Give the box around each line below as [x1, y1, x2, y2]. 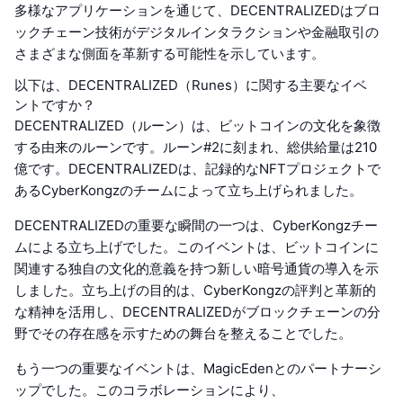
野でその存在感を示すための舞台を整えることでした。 [14, 324, 352, 342]
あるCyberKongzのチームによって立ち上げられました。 [14, 181, 363, 199]
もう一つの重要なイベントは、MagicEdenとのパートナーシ [14, 359, 381, 377]
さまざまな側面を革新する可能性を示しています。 [14, 44, 325, 62]
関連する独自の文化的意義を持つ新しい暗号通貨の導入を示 [14, 259, 379, 277]
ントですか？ [14, 95, 95, 113]
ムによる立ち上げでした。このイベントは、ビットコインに [14, 237, 379, 255]
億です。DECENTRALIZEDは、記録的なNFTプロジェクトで [14, 159, 381, 177]
